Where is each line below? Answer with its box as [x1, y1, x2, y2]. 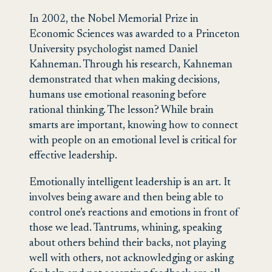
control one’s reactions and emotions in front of [29, 208, 239, 219]
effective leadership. [29, 150, 117, 161]
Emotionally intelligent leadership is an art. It [29, 177, 231, 189]
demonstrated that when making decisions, [29, 74, 220, 86]
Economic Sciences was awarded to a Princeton [29, 29, 240, 40]
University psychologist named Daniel [29, 44, 198, 55]
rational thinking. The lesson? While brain [29, 104, 214, 116]
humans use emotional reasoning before [29, 89, 206, 101]
